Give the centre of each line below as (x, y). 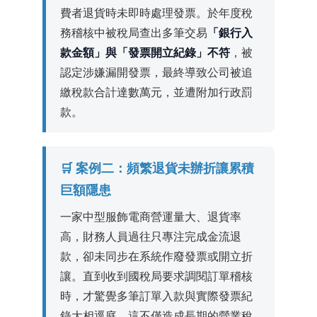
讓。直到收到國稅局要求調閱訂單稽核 (156, 276)
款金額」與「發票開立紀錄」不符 (145, 52)
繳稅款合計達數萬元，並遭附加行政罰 (156, 92)
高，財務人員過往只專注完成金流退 (151, 236)
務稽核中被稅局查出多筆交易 (134, 32)
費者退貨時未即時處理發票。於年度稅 (156, 12)
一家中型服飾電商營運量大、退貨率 (151, 216)
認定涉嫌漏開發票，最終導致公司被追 (156, 72)
